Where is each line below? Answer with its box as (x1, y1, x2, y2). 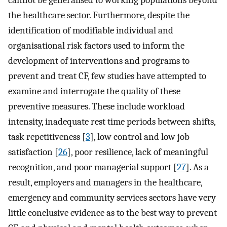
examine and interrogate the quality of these (8, 85, 180, 97)
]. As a (186, 161, 209, 173)
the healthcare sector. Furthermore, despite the (8, 9, 190, 21)
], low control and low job (90, 131, 190, 142)
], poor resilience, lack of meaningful (67, 146, 208, 158)
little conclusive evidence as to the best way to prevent (8, 207, 217, 218)
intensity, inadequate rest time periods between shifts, (8, 116, 215, 127)
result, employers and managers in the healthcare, (8, 176, 202, 188)
